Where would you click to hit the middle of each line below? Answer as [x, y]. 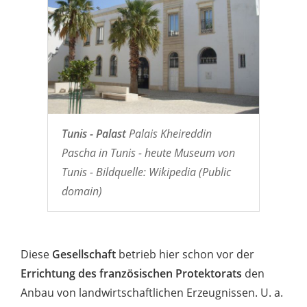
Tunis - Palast [94, 133]
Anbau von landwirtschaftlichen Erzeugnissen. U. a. [152, 292]
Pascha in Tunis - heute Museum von [148, 152]
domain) [82, 191]
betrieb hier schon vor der [185, 254]
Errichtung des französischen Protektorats [133, 273]
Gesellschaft [84, 254]
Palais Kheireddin [169, 133]
